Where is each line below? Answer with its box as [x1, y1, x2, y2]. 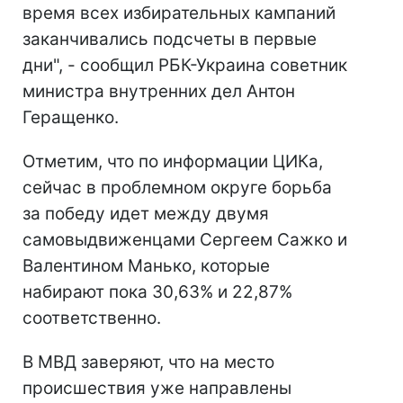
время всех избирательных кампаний [22, 3, 336, 24]
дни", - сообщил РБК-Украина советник [22, 55, 347, 76]
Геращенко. [22, 107, 119, 129]
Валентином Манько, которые [22, 255, 270, 277]
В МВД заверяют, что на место [22, 352, 274, 373]
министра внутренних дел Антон [22, 81, 295, 103]
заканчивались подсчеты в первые [22, 29, 317, 50]
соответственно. [22, 308, 161, 329]
